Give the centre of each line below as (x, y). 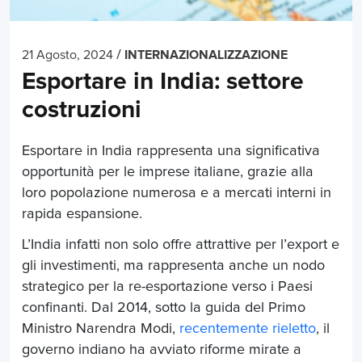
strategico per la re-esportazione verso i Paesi (167, 286)
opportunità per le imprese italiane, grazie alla (168, 172)
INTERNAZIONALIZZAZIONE (206, 55)
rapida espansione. (84, 214)
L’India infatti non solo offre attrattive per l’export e (181, 244)
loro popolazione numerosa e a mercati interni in (177, 193)
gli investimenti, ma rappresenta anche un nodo (173, 265)
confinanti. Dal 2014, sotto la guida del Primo (164, 307)
